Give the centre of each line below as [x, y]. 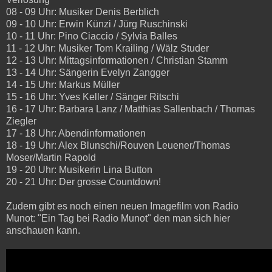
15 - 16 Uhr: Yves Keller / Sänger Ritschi [93, 97]
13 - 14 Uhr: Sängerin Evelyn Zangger [88, 72]
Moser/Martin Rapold [51, 157]
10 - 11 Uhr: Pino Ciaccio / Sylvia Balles [92, 36]
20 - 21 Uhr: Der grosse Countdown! [83, 182]
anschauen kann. [43, 230]
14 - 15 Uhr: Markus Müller [63, 84]
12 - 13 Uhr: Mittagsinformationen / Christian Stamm [117, 60]
